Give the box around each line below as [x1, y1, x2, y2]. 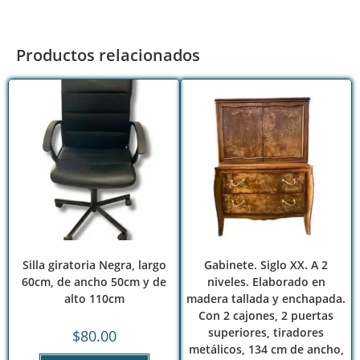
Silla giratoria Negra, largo [22, 256, 166, 272]
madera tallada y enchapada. [186, 290, 346, 306]
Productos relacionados [16, 44, 200, 67]
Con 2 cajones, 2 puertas [198, 307, 333, 323]
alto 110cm [63, 290, 125, 306]
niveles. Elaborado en [207, 273, 325, 289]
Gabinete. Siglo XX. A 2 [204, 256, 328, 272]
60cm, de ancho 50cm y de [22, 273, 166, 289]
